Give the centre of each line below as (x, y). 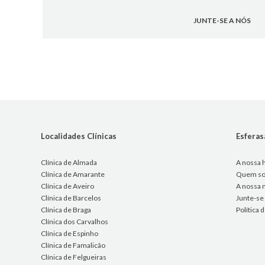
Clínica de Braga (66, 210)
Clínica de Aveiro (68, 186)
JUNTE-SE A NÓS (222, 21)
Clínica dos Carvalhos (75, 222)
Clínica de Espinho (70, 234)
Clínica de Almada (69, 163)
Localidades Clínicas (79, 136)
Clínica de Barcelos (71, 198)
